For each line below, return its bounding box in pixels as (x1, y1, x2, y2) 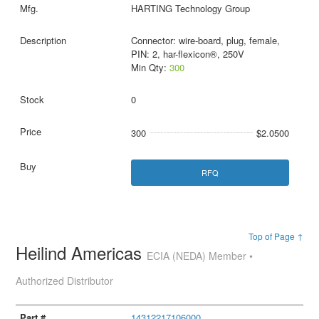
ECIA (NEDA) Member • (147, 249, 253, 263)
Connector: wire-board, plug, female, (130, 33, 280, 48)
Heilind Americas (16, 240, 147, 266)
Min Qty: (130, 61, 169, 75)
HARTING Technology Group (130, 1, 250, 16)
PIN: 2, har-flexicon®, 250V (130, 47, 244, 61)
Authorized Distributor (16, 273, 114, 288)
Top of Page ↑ (248, 230, 303, 243)
